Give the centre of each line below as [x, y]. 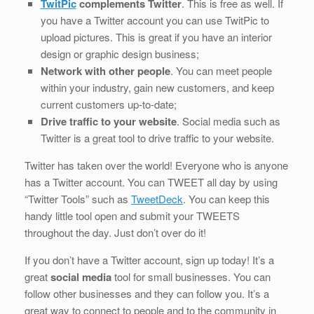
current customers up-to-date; [108, 104]
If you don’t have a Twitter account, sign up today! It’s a [149, 259]
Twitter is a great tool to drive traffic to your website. [157, 137]
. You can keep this [226, 198]
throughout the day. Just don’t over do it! [115, 232]
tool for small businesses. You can [191, 276]
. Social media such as [228, 121]
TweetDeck [157, 198]
